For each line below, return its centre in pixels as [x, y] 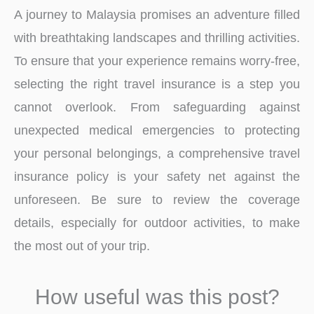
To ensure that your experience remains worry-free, [157, 61]
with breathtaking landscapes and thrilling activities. [157, 38]
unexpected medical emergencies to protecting [157, 130]
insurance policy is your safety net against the [157, 177]
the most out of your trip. [82, 246]
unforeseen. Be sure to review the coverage [157, 200]
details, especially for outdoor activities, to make [157, 223]
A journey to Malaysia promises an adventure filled [157, 15]
